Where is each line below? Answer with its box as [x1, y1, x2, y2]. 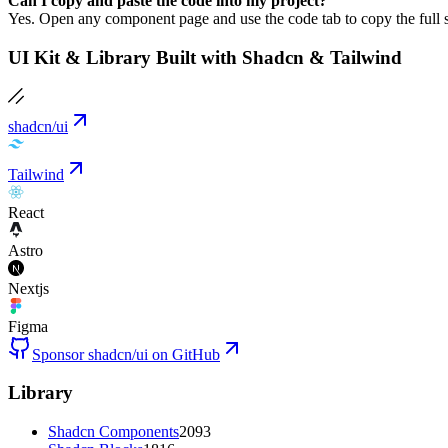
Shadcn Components [48, 423, 179, 440]
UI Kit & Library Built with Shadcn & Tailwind [8, 46, 402, 68]
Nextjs [8, 279, 49, 297]
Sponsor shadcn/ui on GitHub [32, 345, 220, 363]
